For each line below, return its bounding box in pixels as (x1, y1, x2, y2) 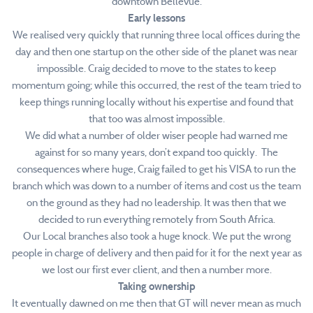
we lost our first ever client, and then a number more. (41, 263, 272, 276)
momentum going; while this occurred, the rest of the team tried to (12, 79, 301, 92)
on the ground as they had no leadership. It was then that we (27, 196, 286, 209)
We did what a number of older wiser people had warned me (25, 129, 288, 142)
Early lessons (128, 12, 185, 24)
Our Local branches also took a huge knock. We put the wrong (22, 230, 291, 242)
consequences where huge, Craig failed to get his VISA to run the (17, 163, 296, 175)
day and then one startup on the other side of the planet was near (15, 45, 298, 58)
